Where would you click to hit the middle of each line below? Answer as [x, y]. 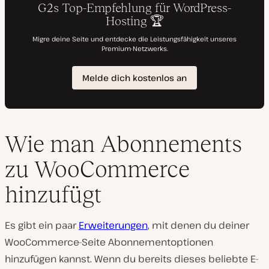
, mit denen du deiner [198, 225]
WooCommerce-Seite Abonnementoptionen [109, 242]
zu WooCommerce [97, 169]
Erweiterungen [113, 225]
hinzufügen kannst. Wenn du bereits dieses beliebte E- [132, 259]
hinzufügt [53, 195]
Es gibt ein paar [42, 225]
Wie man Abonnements [123, 144]
